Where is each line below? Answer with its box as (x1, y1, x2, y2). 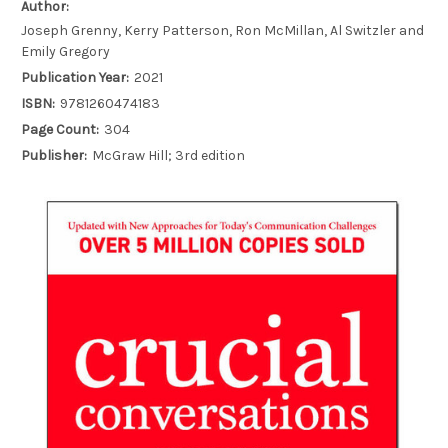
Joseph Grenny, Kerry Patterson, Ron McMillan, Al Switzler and (21, 22, 424, 40)
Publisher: (21, 147, 87, 164)
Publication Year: (21, 69, 129, 87)
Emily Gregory (21, 43, 110, 61)
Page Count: (21, 121, 99, 139)
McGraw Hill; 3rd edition (91, 147, 245, 164)
